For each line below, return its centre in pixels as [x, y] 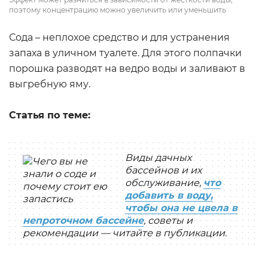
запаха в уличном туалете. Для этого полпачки [125, 53]
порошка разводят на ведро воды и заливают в [127, 68]
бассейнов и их [163, 170]
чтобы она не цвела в [181, 208]
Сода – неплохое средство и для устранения [119, 37]
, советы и [168, 220]
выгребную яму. [50, 84]
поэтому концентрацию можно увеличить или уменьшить [118, 10]
